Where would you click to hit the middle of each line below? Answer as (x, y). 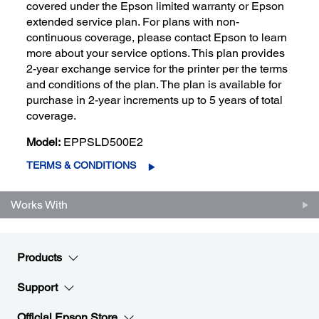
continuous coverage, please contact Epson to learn (157, 38)
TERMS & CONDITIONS (82, 166)
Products (40, 258)
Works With (39, 205)
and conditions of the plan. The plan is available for (154, 85)
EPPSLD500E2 (104, 142)
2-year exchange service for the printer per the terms (157, 69)
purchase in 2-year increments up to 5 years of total (155, 100)
